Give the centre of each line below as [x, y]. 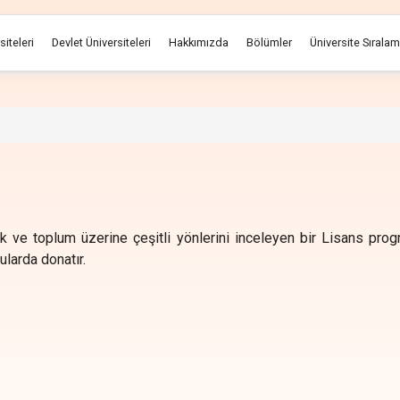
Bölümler [269, 42]
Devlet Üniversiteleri [101, 42]
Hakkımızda [199, 42]
